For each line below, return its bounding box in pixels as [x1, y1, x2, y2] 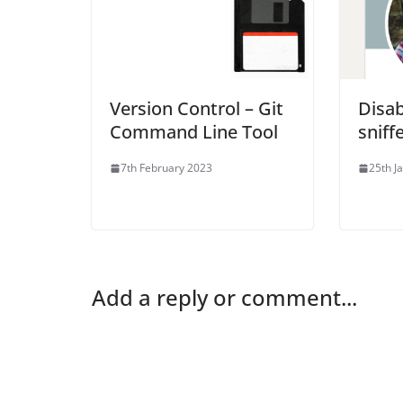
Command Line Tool [110, 120, 278, 145]
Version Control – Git [110, 96, 283, 121]
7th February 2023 [121, 160, 212, 176]
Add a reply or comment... [92, 282, 357, 313]
